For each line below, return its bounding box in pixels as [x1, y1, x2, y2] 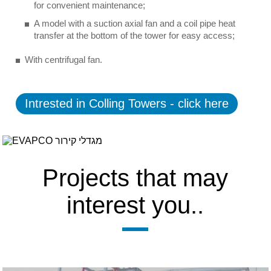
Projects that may [42, 165, 229, 191]
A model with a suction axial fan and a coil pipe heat [34, 18, 236, 28]
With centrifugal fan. [25, 54, 103, 65]
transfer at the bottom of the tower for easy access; [34, 30, 235, 41]
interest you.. [67, 192, 204, 218]
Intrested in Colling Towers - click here [25, 97, 229, 110]
